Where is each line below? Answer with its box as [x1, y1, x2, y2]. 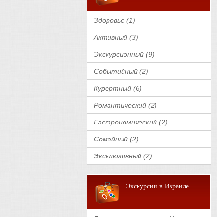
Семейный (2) [94, 135, 139, 143]
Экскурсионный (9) [94, 50, 155, 58]
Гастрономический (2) [94, 118, 168, 126]
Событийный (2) [94, 67, 148, 75]
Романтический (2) [94, 101, 157, 109]
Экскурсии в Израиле [126, 183, 189, 190]
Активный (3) [94, 33, 138, 41]
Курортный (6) [94, 84, 142, 92]
